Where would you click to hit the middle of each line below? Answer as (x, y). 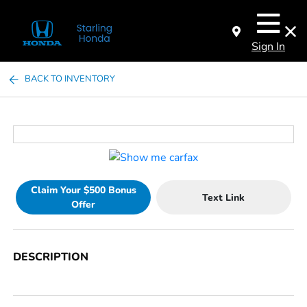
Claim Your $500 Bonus (83, 191)
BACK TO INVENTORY (70, 79)
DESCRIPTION (51, 257)
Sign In (268, 47)
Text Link (224, 197)
